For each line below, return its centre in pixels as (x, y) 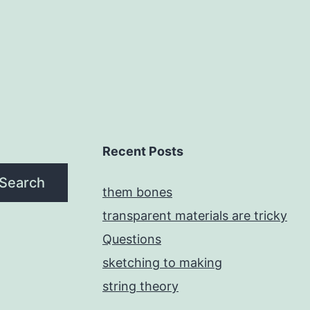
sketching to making (162, 263)
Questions (132, 239)
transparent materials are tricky (195, 216)
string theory (140, 286)
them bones (137, 192)
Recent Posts (143, 151)
